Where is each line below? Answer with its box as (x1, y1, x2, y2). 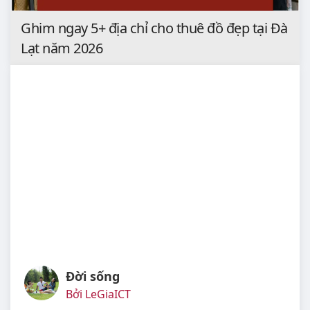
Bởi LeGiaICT (66, 286, 131, 302)
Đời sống (66, 268, 120, 285)
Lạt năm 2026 (21, 39, 102, 58)
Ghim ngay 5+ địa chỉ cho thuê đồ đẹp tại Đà (21, 19, 288, 38)
